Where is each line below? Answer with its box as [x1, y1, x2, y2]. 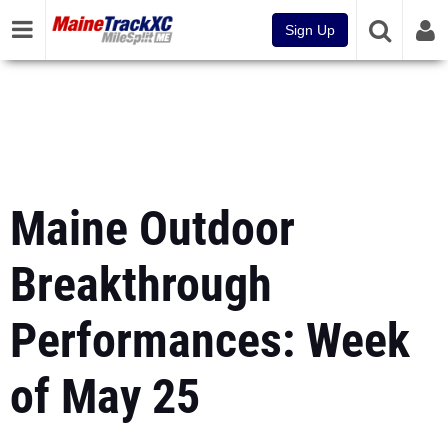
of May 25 [10, 368, 200, 425]
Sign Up [285, 22, 335, 38]
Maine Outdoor [10, 200, 295, 257]
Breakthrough [10, 256, 272, 313]
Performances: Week [10, 312, 410, 369]
